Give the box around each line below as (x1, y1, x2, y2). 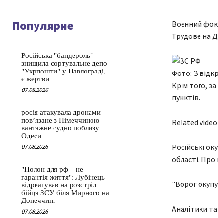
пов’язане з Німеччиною (21, 116, 99, 125)
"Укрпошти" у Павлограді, (21, 67, 106, 75)
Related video (171, 117, 217, 127)
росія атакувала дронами (21, 109, 101, 117)
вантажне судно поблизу (21, 124, 99, 132)
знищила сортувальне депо (21, 59, 107, 68)
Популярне (12, 18, 73, 34)
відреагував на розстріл (21, 181, 96, 189)
